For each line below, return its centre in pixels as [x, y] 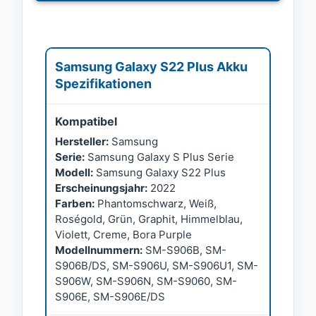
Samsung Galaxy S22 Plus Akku [151, 67]
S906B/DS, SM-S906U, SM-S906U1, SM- [157, 266]
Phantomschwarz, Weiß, [156, 204]
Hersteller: [82, 142]
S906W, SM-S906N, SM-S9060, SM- [146, 281]
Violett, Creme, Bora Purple [123, 235]
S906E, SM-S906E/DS [110, 297]
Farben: [75, 204]
